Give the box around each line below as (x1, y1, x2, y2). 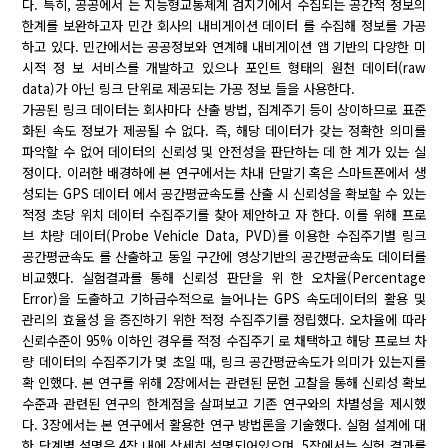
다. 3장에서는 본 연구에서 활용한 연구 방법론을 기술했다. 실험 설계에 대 (22, 415, 426, 435)
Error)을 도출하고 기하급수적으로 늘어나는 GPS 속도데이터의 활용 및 (22, 289, 426, 309)
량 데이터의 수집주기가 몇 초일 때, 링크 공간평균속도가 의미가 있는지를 (22, 352, 426, 372)
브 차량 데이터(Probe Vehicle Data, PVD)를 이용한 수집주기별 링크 (22, 226, 426, 246)
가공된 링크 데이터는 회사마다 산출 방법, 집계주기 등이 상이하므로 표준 (22, 100, 426, 120)
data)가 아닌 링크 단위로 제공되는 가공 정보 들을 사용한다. (22, 79, 356, 99)
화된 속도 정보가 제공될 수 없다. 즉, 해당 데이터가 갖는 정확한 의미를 (22, 121, 426, 141)
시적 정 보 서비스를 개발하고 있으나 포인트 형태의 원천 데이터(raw (22, 58, 426, 78)
